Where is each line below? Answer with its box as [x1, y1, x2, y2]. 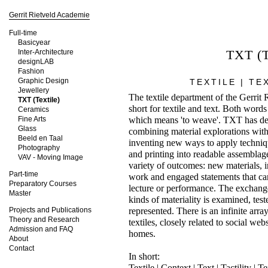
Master [9, 189, 31, 197]
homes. [129, 229, 156, 239]
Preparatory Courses [9, 179, 77, 188]
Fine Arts [18, 115, 46, 123]
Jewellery [18, 86, 49, 95]
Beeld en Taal [18, 134, 63, 142]
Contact [9, 244, 34, 252]
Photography [18, 144, 60, 152]
